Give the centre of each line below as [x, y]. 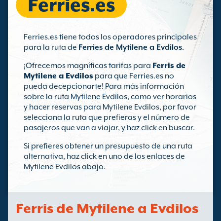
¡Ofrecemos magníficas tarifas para [88, 66]
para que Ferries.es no [134, 76]
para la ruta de [51, 47]
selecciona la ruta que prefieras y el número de [107, 117]
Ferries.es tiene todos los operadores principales [110, 37]
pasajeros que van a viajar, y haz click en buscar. [109, 128]
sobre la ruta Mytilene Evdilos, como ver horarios [110, 97]
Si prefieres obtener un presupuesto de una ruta [108, 146]
